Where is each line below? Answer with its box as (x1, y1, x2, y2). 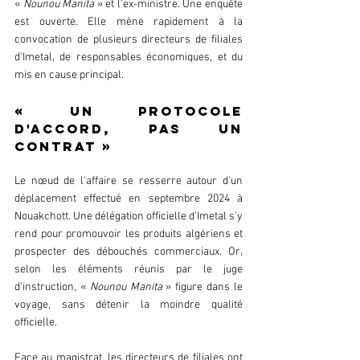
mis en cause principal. (14, 68, 129, 83)
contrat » (14, 138, 124, 155)
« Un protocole (14, 103, 243, 120)
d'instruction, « (14, 280, 90, 295)
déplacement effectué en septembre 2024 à (14, 192, 243, 207)
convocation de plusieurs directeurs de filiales (14, 33, 243, 47)
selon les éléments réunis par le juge (14, 263, 243, 277)
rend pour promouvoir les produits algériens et (14, 227, 243, 242)
